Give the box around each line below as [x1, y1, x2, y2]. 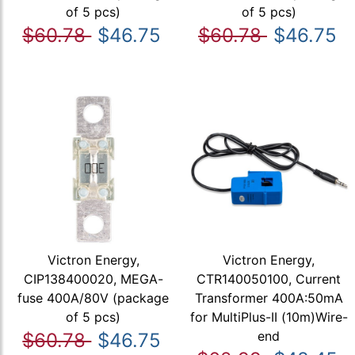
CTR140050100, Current [197, 271, 342, 288]
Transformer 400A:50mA [194, 290, 343, 307]
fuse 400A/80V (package [17, 290, 170, 307]
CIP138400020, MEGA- [23, 271, 163, 288]
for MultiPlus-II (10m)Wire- [189, 309, 348, 326]
